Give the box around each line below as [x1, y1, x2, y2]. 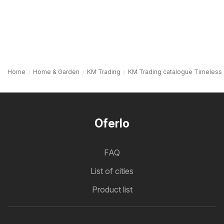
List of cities [90, 166, 133, 176]
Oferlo [94, 116, 129, 131]
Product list [91, 184, 132, 195]
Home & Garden [33, 68, 79, 76]
